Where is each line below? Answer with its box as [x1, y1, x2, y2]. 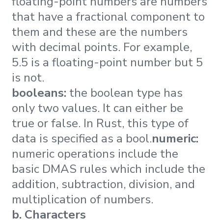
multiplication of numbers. [12, 191, 153, 207]
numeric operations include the [12, 145, 178, 162]
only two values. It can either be [12, 100, 183, 116]
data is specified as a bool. [12, 130, 152, 146]
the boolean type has [66, 84, 183, 101]
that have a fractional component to [12, 8, 205, 25]
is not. [12, 69, 44, 85]
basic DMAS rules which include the [12, 161, 205, 177]
